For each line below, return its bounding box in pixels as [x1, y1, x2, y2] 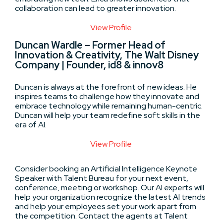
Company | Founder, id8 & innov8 [15, 58, 164, 71]
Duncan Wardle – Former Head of [15, 38, 166, 52]
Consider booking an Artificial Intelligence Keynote [15, 163, 197, 174]
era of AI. [15, 119, 47, 130]
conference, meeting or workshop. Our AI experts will [15, 182, 204, 193]
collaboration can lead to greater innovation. [15, 2, 176, 13]
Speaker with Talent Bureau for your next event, [15, 172, 188, 183]
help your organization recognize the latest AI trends [15, 191, 206, 202]
